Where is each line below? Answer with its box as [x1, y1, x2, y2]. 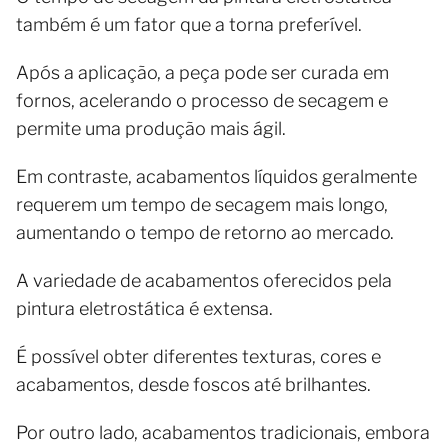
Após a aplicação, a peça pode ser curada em [16, 61, 389, 83]
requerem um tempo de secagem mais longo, [16, 193, 388, 215]
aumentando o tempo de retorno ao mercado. [16, 221, 394, 243]
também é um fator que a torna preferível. [16, 13, 366, 35]
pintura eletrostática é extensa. [16, 297, 273, 319]
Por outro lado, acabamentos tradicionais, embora [16, 421, 430, 443]
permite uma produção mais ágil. [16, 117, 286, 139]
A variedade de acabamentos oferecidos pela [16, 269, 392, 291]
